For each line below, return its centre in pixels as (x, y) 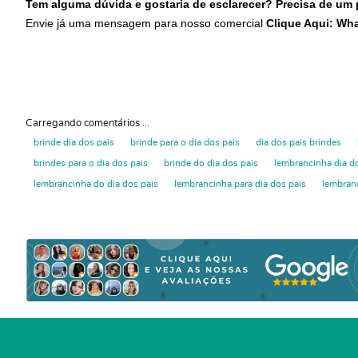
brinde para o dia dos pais (185, 142)
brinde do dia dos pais (211, 163)
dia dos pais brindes (298, 142)
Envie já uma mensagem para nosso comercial (146, 23)
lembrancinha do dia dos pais (96, 183)
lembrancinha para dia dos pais (240, 183)
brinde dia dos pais (74, 142)
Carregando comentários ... (88, 123)
